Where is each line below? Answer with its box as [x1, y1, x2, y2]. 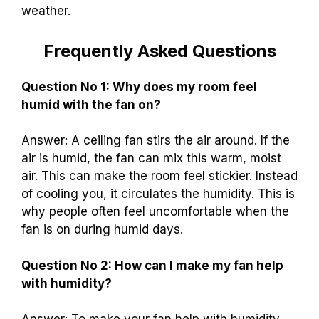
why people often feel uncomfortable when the [21, 204, 289, 219]
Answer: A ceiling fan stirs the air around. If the [21, 133, 290, 148]
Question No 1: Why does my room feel [21, 79, 257, 94]
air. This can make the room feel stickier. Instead [21, 169, 298, 184]
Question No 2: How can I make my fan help [21, 258, 283, 273]
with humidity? [21, 276, 112, 291]
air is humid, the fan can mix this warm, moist [21, 151, 281, 166]
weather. [21, 4, 70, 19]
